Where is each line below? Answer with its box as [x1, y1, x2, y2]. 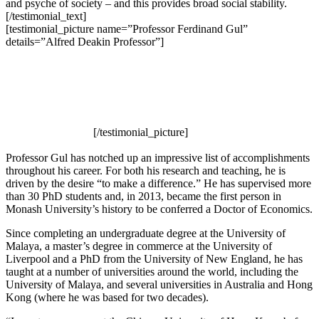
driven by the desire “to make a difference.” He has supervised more [6, 177, 311, 190]
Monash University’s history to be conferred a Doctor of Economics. [6, 203, 313, 216]
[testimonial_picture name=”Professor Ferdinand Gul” [6, 23, 248, 36]
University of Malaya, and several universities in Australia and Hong [6, 278, 313, 291]
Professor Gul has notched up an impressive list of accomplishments [6, 152, 310, 164]
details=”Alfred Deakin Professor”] [6, 36, 164, 48]
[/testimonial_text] [6, 10, 86, 23]
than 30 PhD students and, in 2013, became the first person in [6, 190, 281, 203]
